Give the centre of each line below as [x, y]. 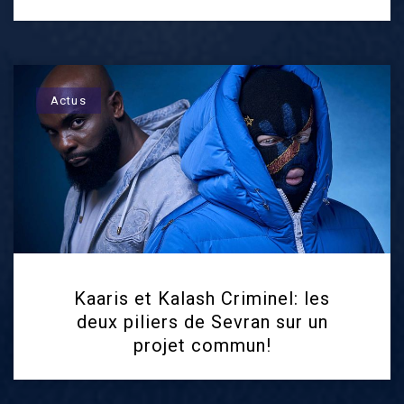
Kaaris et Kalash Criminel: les [202, 298]
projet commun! [202, 345]
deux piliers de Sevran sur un [202, 322]
